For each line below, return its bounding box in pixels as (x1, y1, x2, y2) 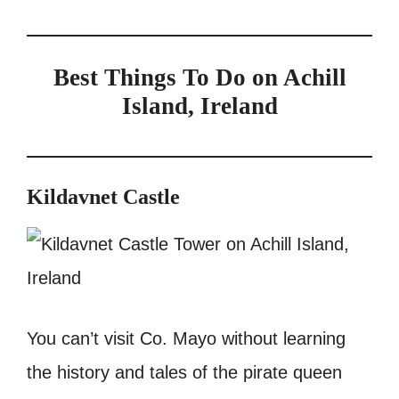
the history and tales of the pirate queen (27, 362, 342, 382)
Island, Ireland (121, 92, 278, 119)
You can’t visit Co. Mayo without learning (27, 328, 346, 348)
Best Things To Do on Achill (53, 63, 346, 91)
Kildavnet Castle (27, 184, 180, 208)
